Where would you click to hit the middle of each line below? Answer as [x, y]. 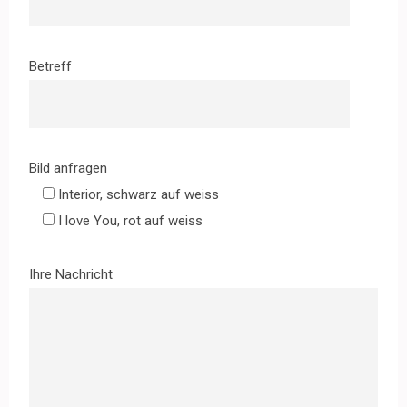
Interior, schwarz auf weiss [139, 194]
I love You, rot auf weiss [130, 220]
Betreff [50, 66]
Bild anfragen [68, 168]
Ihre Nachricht [71, 274]
